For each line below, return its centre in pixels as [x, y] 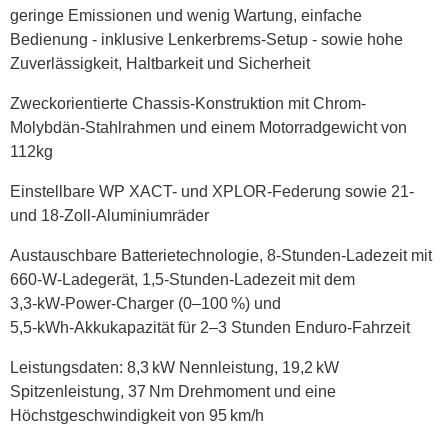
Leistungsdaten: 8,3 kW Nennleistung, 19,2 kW [174, 367]
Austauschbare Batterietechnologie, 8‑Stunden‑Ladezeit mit [221, 255]
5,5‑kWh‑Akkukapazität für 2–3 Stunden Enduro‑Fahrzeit [210, 327]
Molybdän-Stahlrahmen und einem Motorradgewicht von [208, 127]
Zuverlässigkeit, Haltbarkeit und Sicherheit [160, 63]
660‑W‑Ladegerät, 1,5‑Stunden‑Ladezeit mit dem [182, 279]
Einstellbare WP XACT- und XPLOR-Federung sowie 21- [212, 191]
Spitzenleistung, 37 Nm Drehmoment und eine [173, 391]
